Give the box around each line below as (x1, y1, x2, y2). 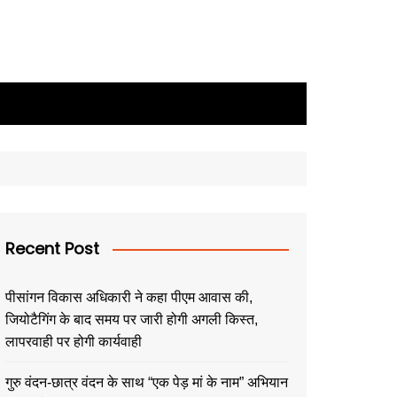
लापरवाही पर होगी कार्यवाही (5, 334, 142, 349)
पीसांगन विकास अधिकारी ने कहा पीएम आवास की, (5, 290, 253, 305)
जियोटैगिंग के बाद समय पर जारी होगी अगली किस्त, (5, 312, 258, 327)
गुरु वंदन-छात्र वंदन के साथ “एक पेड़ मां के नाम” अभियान (5, 375, 288, 390)
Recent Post (5, 237, 99, 260)
